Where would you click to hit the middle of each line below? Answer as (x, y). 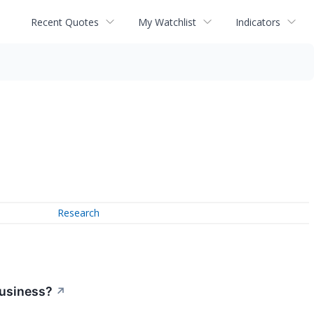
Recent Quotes (65, 22)
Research (79, 213)
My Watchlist (167, 22)
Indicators (258, 22)
